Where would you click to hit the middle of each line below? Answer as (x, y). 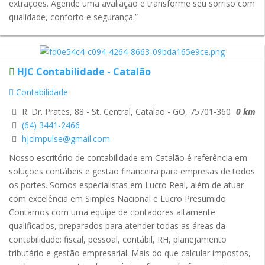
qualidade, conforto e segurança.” (73, 17)
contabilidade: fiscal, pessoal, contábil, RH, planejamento (118, 240)
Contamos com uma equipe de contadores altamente (112, 212)
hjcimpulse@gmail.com (66, 138)
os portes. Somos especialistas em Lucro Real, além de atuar (126, 185)
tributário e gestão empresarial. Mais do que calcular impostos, (130, 253)
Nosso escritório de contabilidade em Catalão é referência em (128, 158)
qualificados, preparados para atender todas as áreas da (117, 226)
